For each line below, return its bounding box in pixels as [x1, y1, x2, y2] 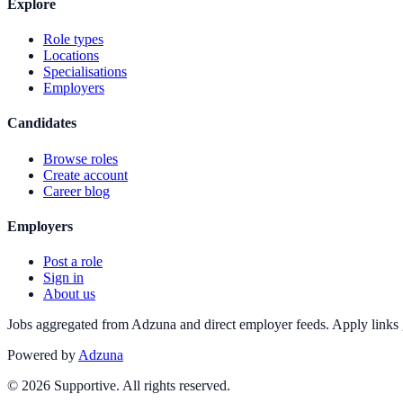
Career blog [43, 183, 110, 199]
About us [43, 286, 95, 302]
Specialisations [43, 64, 127, 80]
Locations [43, 48, 99, 64]
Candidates [7, 115, 76, 131]
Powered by [7, 347, 76, 363]
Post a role [43, 254, 103, 270]
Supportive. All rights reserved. [50, 378, 230, 394]
